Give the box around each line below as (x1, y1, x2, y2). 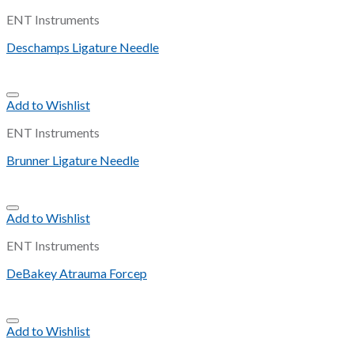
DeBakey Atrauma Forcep (6, 265, 147, 281)
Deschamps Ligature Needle (6, 40, 159, 55)
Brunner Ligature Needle (6, 153, 139, 168)
